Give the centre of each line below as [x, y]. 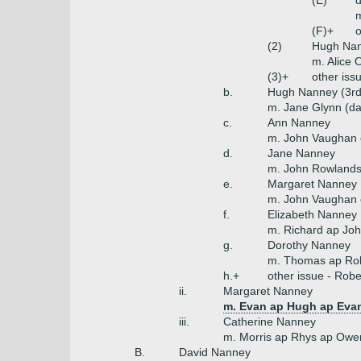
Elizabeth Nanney [312, 214]
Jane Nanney [301, 153]
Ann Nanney [299, 122]
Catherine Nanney [270, 322]
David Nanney [215, 352]
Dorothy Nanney [309, 245]
